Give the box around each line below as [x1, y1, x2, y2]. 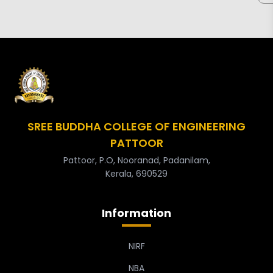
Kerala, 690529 [105, 168, 168, 180]
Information [102, 205, 171, 221]
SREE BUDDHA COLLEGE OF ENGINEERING [27, 119, 246, 134]
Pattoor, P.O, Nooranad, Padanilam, [63, 154, 210, 166]
